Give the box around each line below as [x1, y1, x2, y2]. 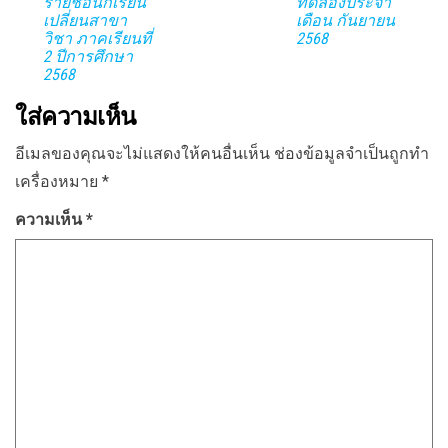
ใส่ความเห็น [15, 103, 136, 132]
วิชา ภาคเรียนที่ [43, 29, 152, 49]
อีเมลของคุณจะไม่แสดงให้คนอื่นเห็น [15, 144, 270, 164]
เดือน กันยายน [295, 11, 395, 31]
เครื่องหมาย [15, 172, 102, 192]
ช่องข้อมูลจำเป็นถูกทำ [274, 144, 429, 164]
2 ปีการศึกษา [43, 47, 133, 67]
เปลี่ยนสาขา [43, 11, 127, 31]
